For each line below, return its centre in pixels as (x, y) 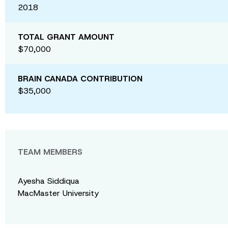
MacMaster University (58, 193)
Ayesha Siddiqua (49, 181)
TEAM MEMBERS (50, 152)
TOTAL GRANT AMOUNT (66, 37)
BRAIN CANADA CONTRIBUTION (80, 79)
